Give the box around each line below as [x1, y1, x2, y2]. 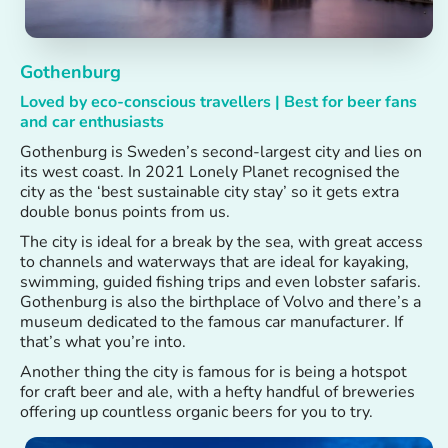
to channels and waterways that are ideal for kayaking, [20, 251, 409, 274]
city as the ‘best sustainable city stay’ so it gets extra [20, 181, 399, 204]
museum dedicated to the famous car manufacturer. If [20, 311, 403, 334]
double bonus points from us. [20, 201, 230, 224]
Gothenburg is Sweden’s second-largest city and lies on [20, 141, 422, 164]
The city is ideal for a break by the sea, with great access [20, 231, 423, 254]
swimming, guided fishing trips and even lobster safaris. [20, 271, 421, 294]
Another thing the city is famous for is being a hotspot [20, 361, 407, 384]
